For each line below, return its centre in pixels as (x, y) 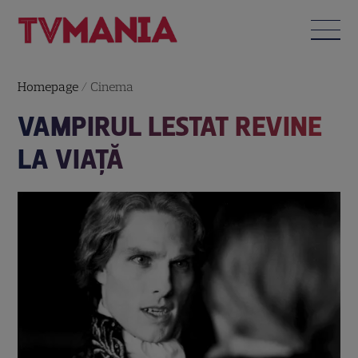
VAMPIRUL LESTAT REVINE (170, 126)
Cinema (112, 86)
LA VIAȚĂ (71, 159)
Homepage (48, 86)
